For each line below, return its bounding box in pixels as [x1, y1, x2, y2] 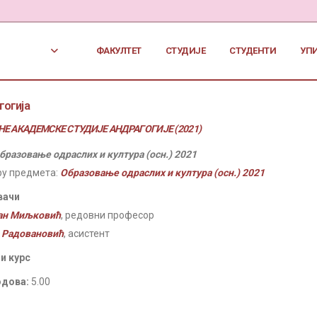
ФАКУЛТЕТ [96, 45, 142, 56]
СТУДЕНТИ [229, 45, 277, 56]
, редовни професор [61, 209, 154, 221]
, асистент [64, 228, 110, 239]
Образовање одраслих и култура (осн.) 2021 [60, 167, 265, 178]
